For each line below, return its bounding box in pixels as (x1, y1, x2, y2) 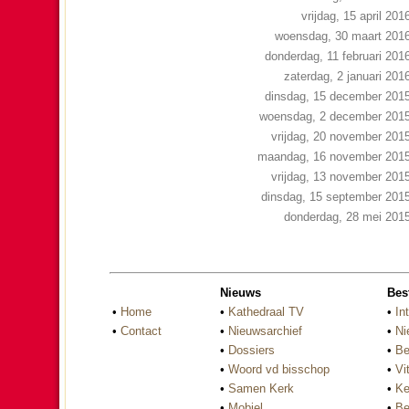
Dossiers (228, 342, 275, 357)
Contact (121, 323, 162, 338)
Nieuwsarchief (228, 323, 302, 338)
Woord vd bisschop (228, 362, 330, 376)
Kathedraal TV (228, 304, 304, 319)
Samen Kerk (228, 381, 294, 395)
